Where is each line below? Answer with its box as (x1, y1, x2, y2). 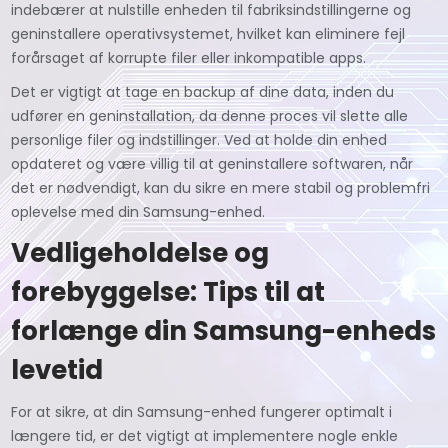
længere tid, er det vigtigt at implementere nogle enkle (11, 425, 399, 446)
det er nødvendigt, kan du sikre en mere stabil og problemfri (11, 177, 431, 198)
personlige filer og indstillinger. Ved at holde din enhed (11, 129, 388, 150)
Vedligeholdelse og (11, 234, 270, 271)
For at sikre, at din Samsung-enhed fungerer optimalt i (11, 401, 393, 422)
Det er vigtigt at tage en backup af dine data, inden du (11, 81, 395, 102)
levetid (11, 351, 104, 388)
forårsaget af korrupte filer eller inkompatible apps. (11, 47, 367, 68)
